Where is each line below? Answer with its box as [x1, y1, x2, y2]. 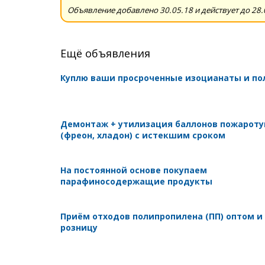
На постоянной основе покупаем [60, 164, 207, 176]
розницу [60, 221, 98, 233]
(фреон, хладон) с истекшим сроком [60, 129, 225, 141]
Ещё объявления [60, 46, 150, 60]
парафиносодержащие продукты [60, 175, 212, 187]
